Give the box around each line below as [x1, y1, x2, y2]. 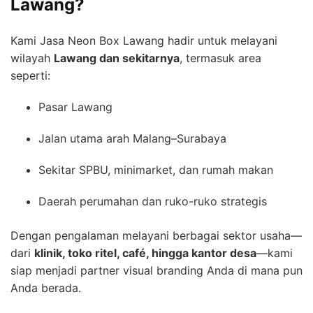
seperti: [10, 68, 50, 82]
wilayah [10, 50, 54, 65]
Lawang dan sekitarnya [54, 50, 180, 65]
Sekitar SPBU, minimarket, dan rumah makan [38, 162, 273, 177]
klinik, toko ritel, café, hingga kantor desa [34, 245, 256, 260]
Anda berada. [10, 280, 81, 295]
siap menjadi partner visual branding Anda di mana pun [10, 263, 303, 277]
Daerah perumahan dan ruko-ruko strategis [38, 194, 267, 208]
